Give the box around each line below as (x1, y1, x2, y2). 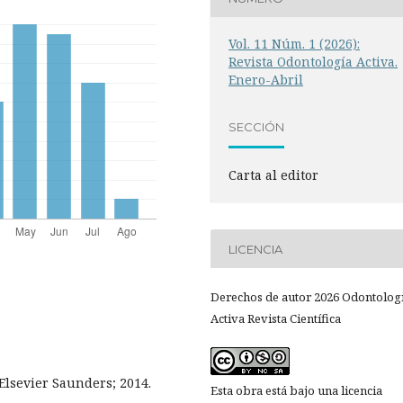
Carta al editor (228, 166, 319, 184)
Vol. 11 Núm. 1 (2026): (228, 35, 361, 53)
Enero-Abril (228, 71, 304, 89)
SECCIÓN (228, 119, 285, 134)
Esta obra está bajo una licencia (210, 382, 382, 399)
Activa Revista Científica (210, 310, 341, 327)
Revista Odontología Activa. (228, 53, 399, 71)
